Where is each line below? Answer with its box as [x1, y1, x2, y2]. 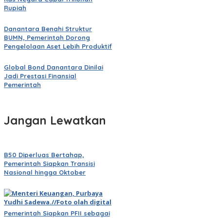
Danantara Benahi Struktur [4, 25, 92, 33]
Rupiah [4, 4, 26, 12]
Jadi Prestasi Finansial [4, 72, 76, 80]
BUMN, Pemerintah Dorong [4, 34, 90, 42]
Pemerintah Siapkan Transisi [4, 160, 95, 168]
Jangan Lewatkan [4, 113, 106, 128]
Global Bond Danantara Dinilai [4, 63, 103, 72]
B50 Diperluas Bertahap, [4, 151, 84, 159]
